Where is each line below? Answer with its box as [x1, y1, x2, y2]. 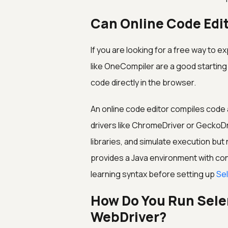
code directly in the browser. [90, 77, 196, 88]
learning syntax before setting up [90, 168, 216, 180]
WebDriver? [90, 208, 166, 226]
